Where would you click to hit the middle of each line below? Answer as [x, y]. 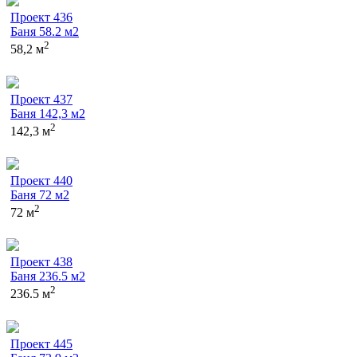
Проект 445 [41, 343]
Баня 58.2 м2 [45, 32]
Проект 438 [41, 262]
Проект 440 [41, 181]
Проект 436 [41, 18]
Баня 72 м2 [40, 195]
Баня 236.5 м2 [48, 277]
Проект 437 [41, 99]
